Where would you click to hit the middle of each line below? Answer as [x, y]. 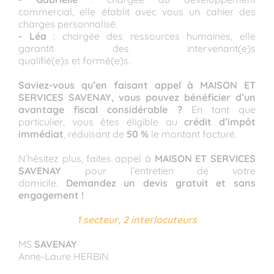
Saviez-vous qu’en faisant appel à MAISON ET [137, 85]
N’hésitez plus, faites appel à [87, 158]
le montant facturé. [193, 134]
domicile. [42, 183]
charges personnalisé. [68, 24]
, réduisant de [95, 134]
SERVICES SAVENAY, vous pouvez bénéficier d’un [137, 97]
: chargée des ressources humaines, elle [151, 36]
